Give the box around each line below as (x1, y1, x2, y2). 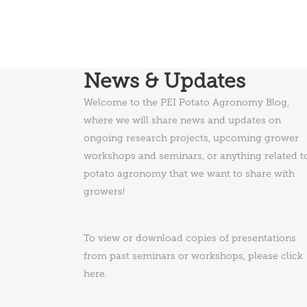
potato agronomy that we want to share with (84, 168, 295, 180)
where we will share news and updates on (84, 114, 281, 126)
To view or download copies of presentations (84, 232, 296, 244)
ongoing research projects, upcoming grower (84, 132, 299, 144)
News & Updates (84, 69, 245, 93)
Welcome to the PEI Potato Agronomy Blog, (84, 97, 289, 108)
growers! (84, 186, 125, 197)
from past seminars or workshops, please (84, 250, 281, 262)
